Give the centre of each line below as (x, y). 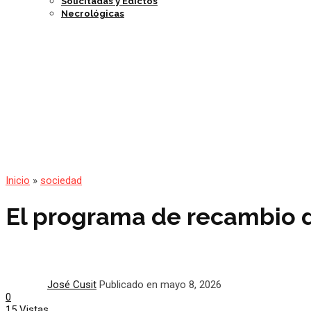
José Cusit (72, 284)
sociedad (61, 181)
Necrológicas (93, 14)
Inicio (18, 181)
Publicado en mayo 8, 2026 (160, 284)
